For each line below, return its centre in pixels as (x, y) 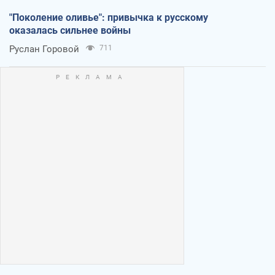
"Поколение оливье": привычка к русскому (109, 17)
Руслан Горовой (44, 49)
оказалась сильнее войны (70, 30)
